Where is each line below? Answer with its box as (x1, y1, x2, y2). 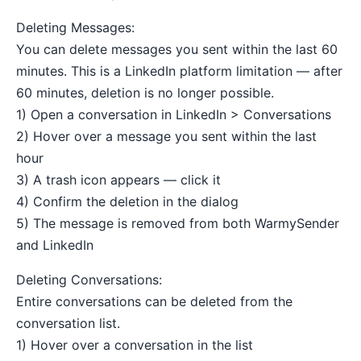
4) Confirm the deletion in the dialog (16, 193, 239, 210)
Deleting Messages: (16, 19, 135, 35)
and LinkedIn (16, 237, 93, 253)
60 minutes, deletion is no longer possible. (16, 85, 274, 101)
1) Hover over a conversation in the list (16, 337, 253, 353)
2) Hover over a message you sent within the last (16, 128, 317, 144)
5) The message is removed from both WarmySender (16, 215, 339, 231)
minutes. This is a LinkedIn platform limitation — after (16, 63, 342, 79)
